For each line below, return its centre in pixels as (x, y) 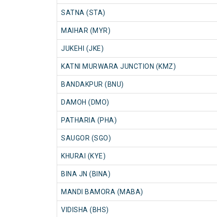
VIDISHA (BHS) (85, 210)
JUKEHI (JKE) (82, 49)
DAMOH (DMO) (85, 102)
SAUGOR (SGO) (86, 138)
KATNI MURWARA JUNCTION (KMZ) (118, 67)
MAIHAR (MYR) (86, 31)
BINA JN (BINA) (86, 174)
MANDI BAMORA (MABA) (102, 192)
